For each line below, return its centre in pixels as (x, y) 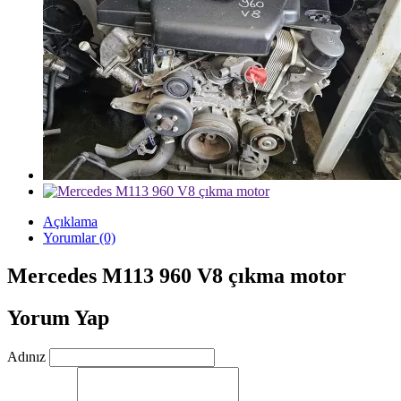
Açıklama (70, 222)
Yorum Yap (58, 317)
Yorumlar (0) (79, 238)
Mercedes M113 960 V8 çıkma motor (177, 275)
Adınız (26, 356)
